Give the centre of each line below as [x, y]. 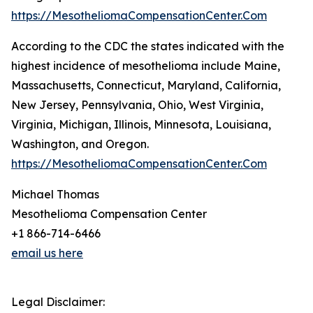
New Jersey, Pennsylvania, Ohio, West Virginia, [137, 105]
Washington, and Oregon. [80, 144]
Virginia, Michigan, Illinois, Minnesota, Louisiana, [141, 124]
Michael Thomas [55, 194]
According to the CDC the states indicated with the [148, 46]
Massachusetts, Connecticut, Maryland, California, [146, 85]
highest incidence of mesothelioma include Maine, [146, 66]
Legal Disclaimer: [58, 302]
